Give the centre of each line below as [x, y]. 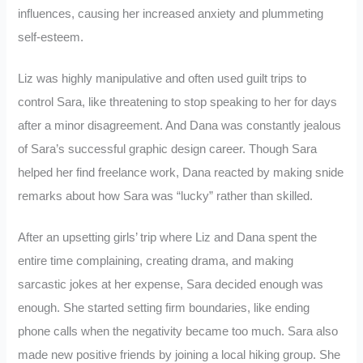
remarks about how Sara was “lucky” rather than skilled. [166, 196]
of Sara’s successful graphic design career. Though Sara [168, 149]
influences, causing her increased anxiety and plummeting [171, 14]
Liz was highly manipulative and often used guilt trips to [162, 79]
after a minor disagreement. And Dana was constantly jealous [180, 126]
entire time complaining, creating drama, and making [156, 261]
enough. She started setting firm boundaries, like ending [164, 307]
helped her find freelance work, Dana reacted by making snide [181, 173]
